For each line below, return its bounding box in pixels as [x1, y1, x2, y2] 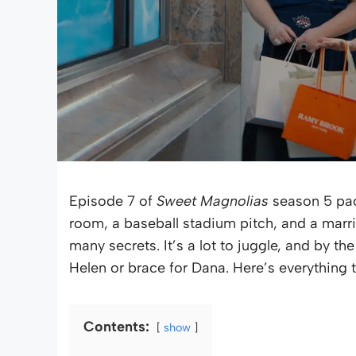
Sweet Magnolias [157, 192, 269, 211]
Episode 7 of [69, 192, 157, 211]
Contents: [83, 318, 149, 336]
